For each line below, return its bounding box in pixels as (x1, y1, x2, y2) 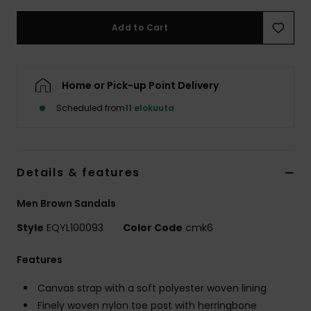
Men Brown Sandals (17, 196, 116, 210)
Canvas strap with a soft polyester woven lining (37, 280, 267, 295)
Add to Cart (112, 21, 168, 33)
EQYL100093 (44, 220, 106, 235)
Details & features (17, 164, 140, 180)
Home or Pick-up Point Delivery (62, 78, 219, 92)
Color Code (123, 220, 183, 235)
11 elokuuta (125, 101, 174, 114)
